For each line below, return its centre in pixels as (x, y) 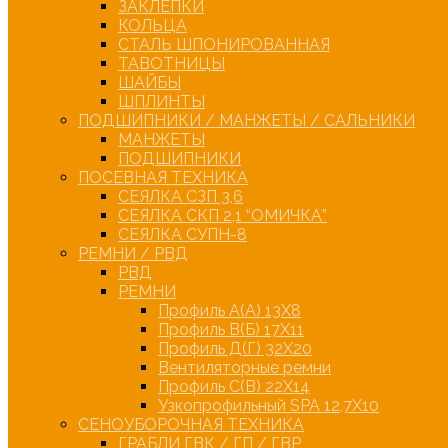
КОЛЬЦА (152, 25)
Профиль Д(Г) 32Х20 (235, 348)
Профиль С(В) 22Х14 (234, 386)
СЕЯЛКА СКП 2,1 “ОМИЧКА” (222, 215)
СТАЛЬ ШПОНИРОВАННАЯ (224, 44)
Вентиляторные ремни (244, 367)
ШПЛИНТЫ (161, 101)
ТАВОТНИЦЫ (171, 63)
